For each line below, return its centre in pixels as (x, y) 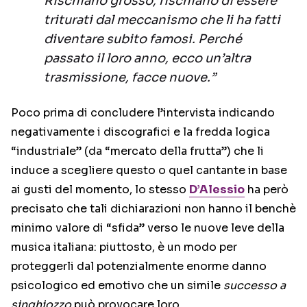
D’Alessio (217, 189)
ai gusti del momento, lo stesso (100, 189)
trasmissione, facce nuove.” (130, 77)
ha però (267, 189)
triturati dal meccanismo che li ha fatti (162, 20)
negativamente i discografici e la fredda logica (140, 132)
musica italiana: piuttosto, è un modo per (124, 247)
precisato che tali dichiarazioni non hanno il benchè (153, 209)
